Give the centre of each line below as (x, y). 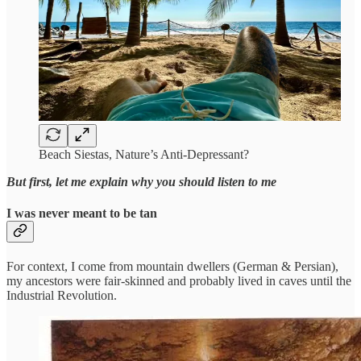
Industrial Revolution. (62, 296)
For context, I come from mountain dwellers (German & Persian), (172, 267)
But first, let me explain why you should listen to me (141, 181)
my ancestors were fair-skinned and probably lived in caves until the (179, 281)
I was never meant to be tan (82, 214)
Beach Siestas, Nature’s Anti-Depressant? (144, 154)
